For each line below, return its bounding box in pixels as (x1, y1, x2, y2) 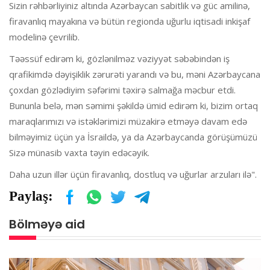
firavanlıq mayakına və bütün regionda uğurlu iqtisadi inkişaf (9, 14, 250, 27)
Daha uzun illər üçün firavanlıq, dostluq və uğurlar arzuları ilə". (9, 168, 257, 180)
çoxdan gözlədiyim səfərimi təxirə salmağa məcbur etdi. (9, 83, 236, 96)
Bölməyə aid (9, 215, 85, 233)
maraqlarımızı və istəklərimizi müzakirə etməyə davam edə (9, 115, 247, 127)
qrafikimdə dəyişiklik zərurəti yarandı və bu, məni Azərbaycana (9, 67, 260, 80)
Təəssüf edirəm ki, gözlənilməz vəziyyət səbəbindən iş (9, 52, 230, 64)
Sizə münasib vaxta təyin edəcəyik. (9, 146, 152, 159)
